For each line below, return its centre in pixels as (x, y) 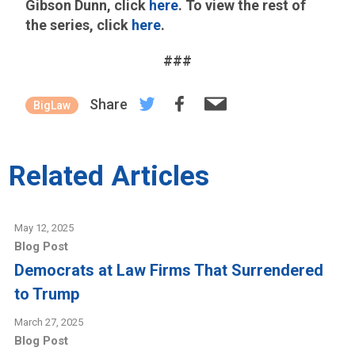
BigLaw (52, 106)
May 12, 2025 (44, 228)
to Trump (47, 294)
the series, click (79, 25)
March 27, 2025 (49, 323)
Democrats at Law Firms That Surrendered (169, 271)
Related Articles (109, 177)
